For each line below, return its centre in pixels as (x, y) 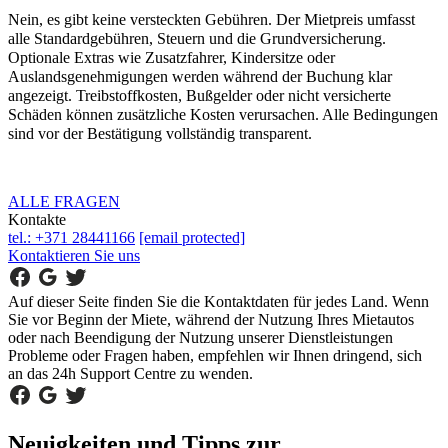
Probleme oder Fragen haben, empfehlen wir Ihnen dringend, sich (215, 355)
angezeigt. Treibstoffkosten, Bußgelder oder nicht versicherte (199, 95)
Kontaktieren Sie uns (74, 255)
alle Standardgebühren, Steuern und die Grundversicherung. (197, 38)
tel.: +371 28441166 (71, 237)
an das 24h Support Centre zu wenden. (130, 373)
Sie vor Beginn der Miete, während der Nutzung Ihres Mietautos (211, 319)
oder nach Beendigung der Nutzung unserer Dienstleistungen (200, 337)
